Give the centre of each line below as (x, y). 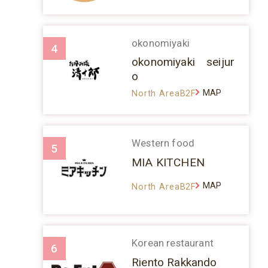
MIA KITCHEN (168, 162)
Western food (163, 143)
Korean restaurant (173, 243)
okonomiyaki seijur (183, 62)
